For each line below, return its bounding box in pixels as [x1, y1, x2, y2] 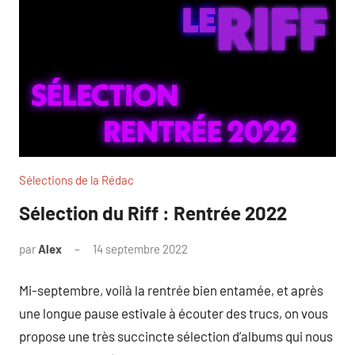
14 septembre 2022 [93, 241, 188, 256]
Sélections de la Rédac [19, 172, 134, 187]
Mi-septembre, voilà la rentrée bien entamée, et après [19, 282, 323, 299]
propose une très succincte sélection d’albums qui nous [19, 328, 333, 345]
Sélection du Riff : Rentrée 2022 [19, 200, 287, 224]
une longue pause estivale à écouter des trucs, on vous [19, 305, 328, 322]
